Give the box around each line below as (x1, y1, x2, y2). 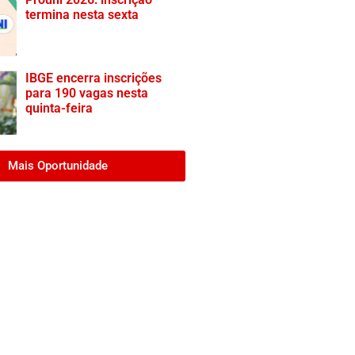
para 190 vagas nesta (25, 86, 149, 101)
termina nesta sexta (25, 7, 139, 22)
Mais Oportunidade (8, 158, 108, 173)
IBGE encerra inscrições (25, 71, 162, 86)
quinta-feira (25, 101, 94, 116)
